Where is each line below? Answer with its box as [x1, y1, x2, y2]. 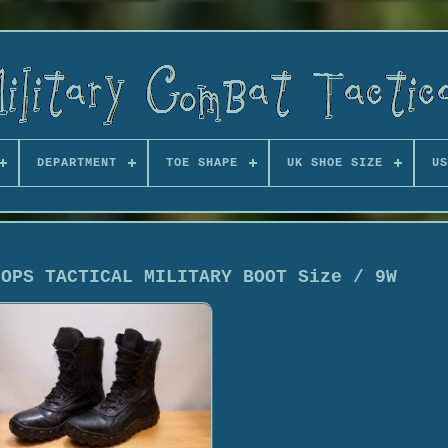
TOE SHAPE [165, 156, 238, 170]
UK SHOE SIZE [286, 156, 383, 170]
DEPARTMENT [36, 156, 117, 170]
